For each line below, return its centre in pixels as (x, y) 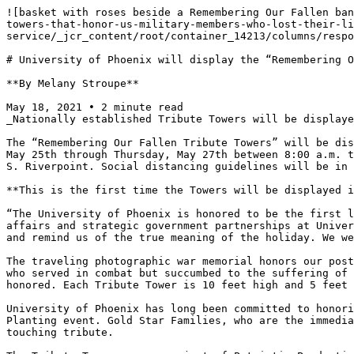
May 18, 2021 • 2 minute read (95, 107)
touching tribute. (60, 332)
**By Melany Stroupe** (73, 83)
